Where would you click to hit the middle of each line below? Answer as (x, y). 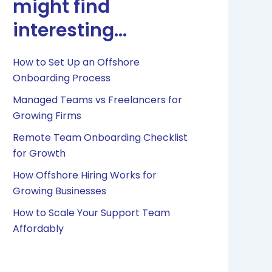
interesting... (70, 30)
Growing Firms (47, 115)
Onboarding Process (62, 78)
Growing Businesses (60, 191)
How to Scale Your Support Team (92, 212)
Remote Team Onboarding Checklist (100, 137)
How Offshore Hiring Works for (85, 175)
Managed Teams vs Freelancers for (98, 100)
